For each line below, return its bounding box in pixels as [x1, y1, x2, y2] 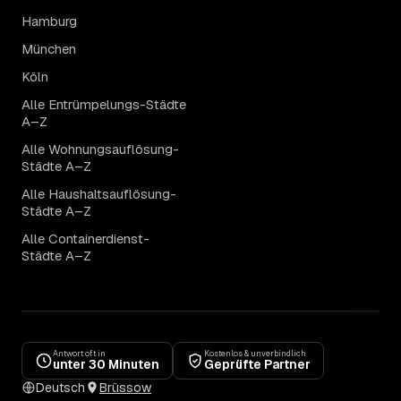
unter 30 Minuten [53, 356, 159, 373]
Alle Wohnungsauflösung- [21, 141, 179, 158]
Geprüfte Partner [204, 356, 311, 373]
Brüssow [99, 380, 151, 397]
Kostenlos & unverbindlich [204, 348, 306, 360]
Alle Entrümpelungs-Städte [21, 96, 186, 114]
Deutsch [36, 380, 85, 397]
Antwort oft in [53, 348, 106, 360]
